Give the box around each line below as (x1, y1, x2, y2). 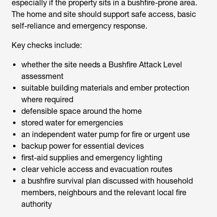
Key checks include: (12, 41, 82, 50)
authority (21, 200, 52, 209)
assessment (21, 72, 63, 81)
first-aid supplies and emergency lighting (21, 153, 162, 162)
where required (21, 95, 73, 104)
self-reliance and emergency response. (12, 21, 147, 31)
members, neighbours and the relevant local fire (21, 188, 186, 197)
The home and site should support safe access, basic (12, 10, 196, 19)
